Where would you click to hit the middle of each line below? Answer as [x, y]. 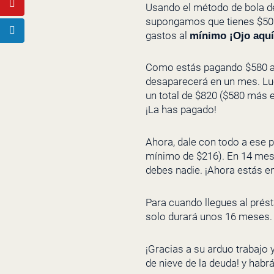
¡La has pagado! [181, 110]
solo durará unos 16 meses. [209, 216]
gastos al [168, 35]
